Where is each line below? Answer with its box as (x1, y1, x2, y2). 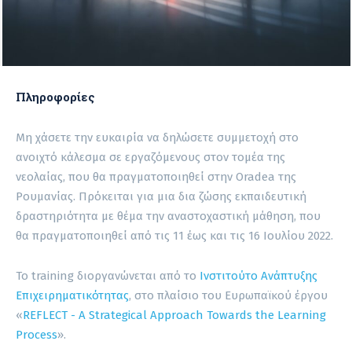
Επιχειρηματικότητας (16, 288, 129, 302)
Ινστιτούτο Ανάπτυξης (200, 268, 317, 283)
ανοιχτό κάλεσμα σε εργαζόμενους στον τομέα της (16, 149, 285, 164)
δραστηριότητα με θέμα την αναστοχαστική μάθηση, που (16, 208, 321, 223)
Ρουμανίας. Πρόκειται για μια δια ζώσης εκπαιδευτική (16, 189, 306, 203)
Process (16, 327, 57, 342)
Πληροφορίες (16, 88, 95, 104)
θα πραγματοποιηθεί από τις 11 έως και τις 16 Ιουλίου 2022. (16, 228, 333, 243)
